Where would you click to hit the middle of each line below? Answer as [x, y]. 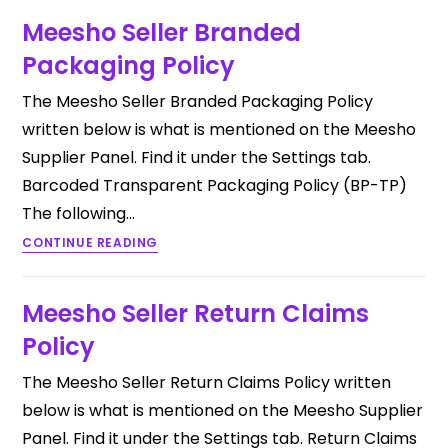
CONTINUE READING [90, 242]
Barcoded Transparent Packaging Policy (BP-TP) [215, 185]
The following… [79, 213]
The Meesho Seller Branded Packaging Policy [198, 101]
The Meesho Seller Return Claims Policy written [207, 382]
